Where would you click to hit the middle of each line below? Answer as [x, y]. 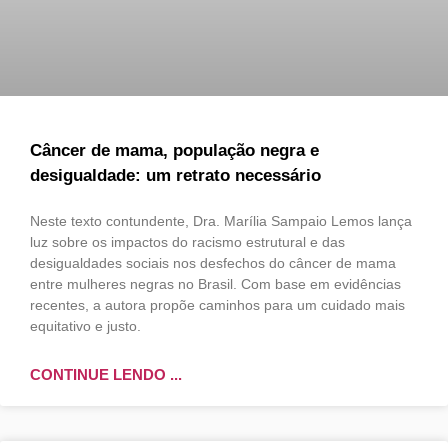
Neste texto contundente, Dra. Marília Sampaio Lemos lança [221, 220]
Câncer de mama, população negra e [174, 150]
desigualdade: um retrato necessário [175, 175]
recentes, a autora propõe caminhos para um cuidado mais [217, 304]
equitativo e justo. [85, 325]
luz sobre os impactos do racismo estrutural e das [187, 241]
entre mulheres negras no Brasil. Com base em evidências [215, 283]
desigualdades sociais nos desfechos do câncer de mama [213, 262]
